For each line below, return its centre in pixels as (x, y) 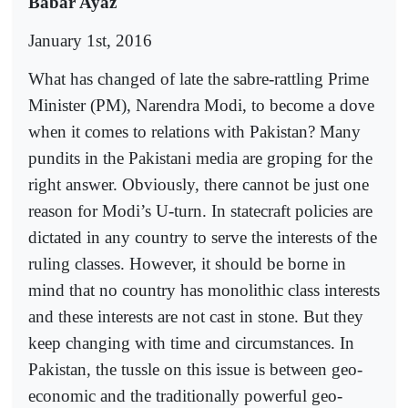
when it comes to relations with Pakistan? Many (194, 132)
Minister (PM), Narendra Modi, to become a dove (201, 106)
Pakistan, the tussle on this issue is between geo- (195, 370)
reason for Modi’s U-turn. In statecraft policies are (200, 211)
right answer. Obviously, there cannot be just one (199, 185)
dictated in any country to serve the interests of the (203, 238)
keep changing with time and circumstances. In (191, 343)
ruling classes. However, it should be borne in (187, 264)
